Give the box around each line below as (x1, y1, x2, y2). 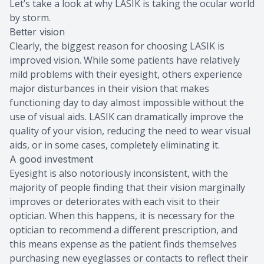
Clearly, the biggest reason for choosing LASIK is (9, 39, 225, 52)
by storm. (9, 11, 51, 24)
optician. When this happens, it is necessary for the (9, 209, 235, 222)
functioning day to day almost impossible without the (9, 95, 244, 109)
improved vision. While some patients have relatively (9, 53, 240, 67)
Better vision (9, 25, 65, 38)
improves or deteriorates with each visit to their (9, 194, 220, 208)
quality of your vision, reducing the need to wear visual (9, 124, 250, 137)
